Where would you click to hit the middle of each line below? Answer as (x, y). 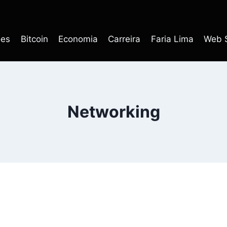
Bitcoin (34, 39)
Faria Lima (172, 39)
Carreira (124, 39)
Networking (113, 111)
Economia (78, 39)
